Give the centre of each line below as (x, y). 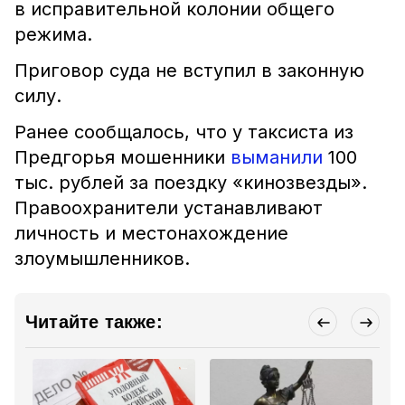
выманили (277, 157)
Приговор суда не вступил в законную (189, 71)
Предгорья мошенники (122, 157)
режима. (53, 34)
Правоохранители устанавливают (169, 208)
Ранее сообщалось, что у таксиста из (184, 132)
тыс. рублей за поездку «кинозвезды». (191, 183)
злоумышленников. (102, 259)
